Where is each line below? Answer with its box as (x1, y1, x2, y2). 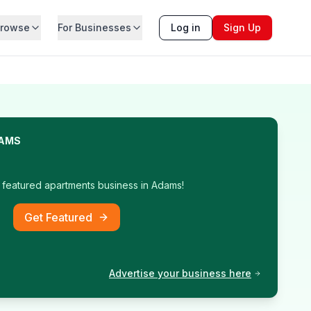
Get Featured (24, 210, 92, 224)
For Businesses (58, 22, 131, 33)
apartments (44, 179, 95, 191)
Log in (171, 22, 201, 33)
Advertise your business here (109, 267, 251, 279)
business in (94, 179, 151, 191)
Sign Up (224, 22, 261, 33)
